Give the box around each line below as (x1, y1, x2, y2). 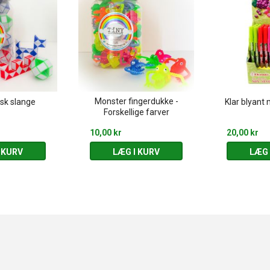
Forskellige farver (103, 107, 169, 117)
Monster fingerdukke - (94, 96, 178, 106)
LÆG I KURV (112, 147, 160, 157)
